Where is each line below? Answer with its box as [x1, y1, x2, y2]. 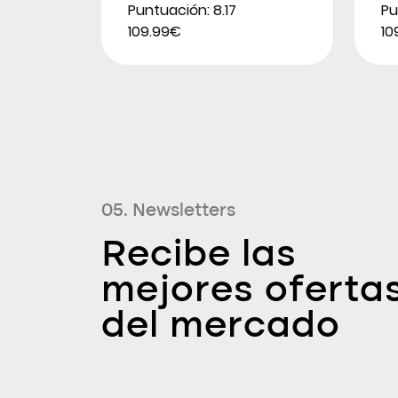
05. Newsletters [101, 202, 235, 220]
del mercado [101, 307, 340, 346]
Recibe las [101, 236, 297, 275]
